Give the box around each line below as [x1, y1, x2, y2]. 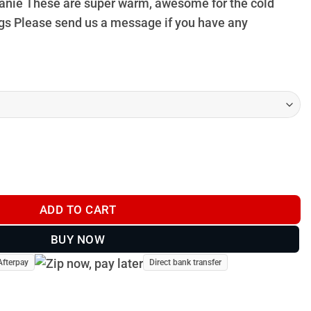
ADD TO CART [39, 202, 117, 217]
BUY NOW [50, 232, 106, 246]
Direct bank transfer [149, 258, 221, 268]
